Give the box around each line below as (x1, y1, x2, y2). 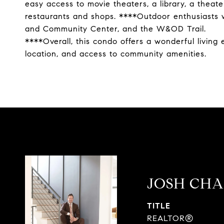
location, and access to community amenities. (25, 49, 206, 58)
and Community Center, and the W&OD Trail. (25, 24, 206, 33)
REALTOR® (147, 213, 193, 223)
